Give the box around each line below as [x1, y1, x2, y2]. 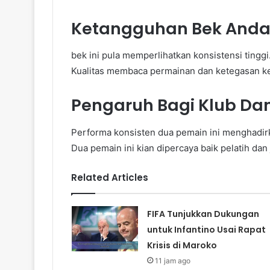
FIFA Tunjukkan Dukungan [146, 207, 259, 220]
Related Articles [71, 171, 148, 184]
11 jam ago [154, 256, 190, 265]
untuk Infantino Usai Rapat [146, 223, 266, 236]
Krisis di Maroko [146, 239, 217, 251]
